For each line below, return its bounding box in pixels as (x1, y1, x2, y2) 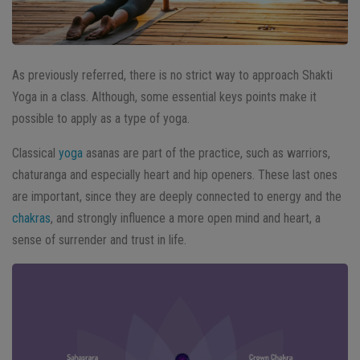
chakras (12, 210, 51, 226)
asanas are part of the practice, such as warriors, (83, 145, 330, 161)
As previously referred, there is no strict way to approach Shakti (12, 67, 333, 83)
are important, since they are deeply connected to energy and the (12, 188, 342, 204)
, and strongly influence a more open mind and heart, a (51, 210, 321, 226)
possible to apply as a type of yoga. (12, 110, 190, 126)
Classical (12, 145, 59, 161)
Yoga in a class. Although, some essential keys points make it (12, 88, 317, 104)
